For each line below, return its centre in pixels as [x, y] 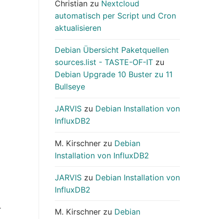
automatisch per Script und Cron [115, 16]
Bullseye [70, 87]
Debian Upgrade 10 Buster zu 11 [114, 75]
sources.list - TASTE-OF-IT [104, 62]
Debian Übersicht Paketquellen [112, 50]
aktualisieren [78, 28]
